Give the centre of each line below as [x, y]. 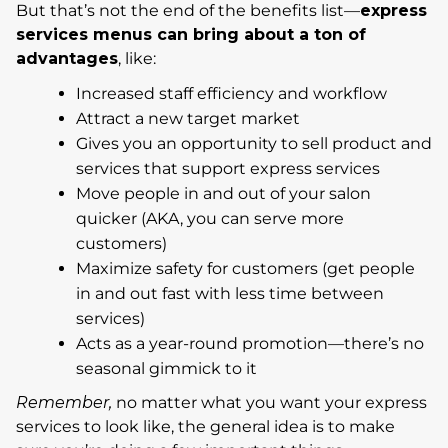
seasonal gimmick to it [166, 368]
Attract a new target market [190, 118]
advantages [67, 58]
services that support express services [228, 168]
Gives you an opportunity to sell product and [254, 143]
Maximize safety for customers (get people [245, 268]
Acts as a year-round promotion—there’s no [250, 343]
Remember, [66, 402]
